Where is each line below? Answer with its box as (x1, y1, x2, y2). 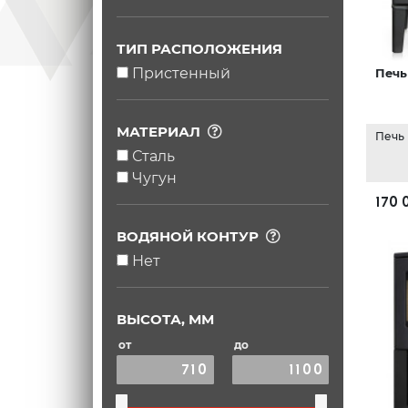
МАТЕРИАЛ (116, 122, 200, 140)
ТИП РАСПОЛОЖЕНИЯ (116, 39, 282, 57)
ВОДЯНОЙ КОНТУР (116, 227, 259, 245)
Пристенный (131, 64, 230, 82)
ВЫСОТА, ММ (116, 310, 214, 328)
